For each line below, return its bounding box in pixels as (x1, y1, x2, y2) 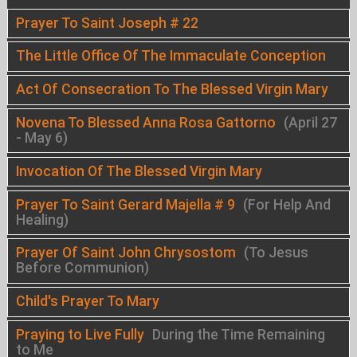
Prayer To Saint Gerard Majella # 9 (15, 196, 235, 213)
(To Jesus (243, 245, 308, 261)
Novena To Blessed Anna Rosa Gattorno (15, 114, 276, 131)
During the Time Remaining (151, 326, 325, 343)
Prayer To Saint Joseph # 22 (15, 14, 198, 31)
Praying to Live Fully (15, 326, 144, 343)
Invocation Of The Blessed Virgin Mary (15, 163, 262, 179)
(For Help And (242, 196, 331, 213)
